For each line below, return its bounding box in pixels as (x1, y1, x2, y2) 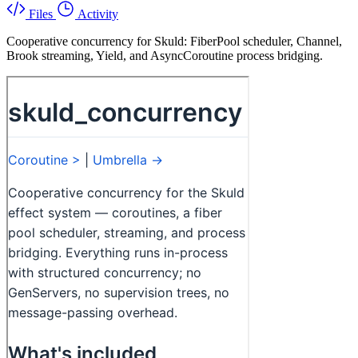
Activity (78, 6, 118, 21)
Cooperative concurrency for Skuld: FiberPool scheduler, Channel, (6, 34, 342, 48)
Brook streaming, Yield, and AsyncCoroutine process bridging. (6, 48, 323, 62)
